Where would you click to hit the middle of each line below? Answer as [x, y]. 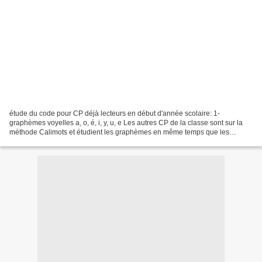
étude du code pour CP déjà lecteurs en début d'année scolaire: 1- [115, 113]
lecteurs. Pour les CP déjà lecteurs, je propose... [85, 141]
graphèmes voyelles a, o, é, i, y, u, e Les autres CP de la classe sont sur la [126, 123]
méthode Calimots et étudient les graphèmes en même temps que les [119, 132]
